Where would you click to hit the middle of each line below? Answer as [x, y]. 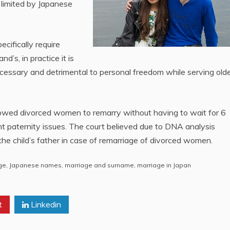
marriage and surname [99, 165]
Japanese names [35, 165]
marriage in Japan [164, 165]
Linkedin [45, 204]
